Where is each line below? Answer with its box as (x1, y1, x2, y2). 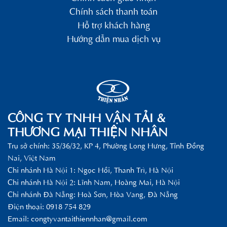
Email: (8, 213, 31, 224)
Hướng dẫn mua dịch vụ (66, 32, 161, 45)
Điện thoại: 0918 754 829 (8, 201, 91, 212)
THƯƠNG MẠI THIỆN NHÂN (8, 123, 168, 140)
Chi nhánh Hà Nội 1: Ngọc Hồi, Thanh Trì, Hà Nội (8, 164, 173, 175)
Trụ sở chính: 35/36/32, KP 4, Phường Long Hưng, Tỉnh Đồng (8, 140, 204, 151)
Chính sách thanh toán (69, 5, 158, 18)
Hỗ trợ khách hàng (77, 18, 150, 31)
